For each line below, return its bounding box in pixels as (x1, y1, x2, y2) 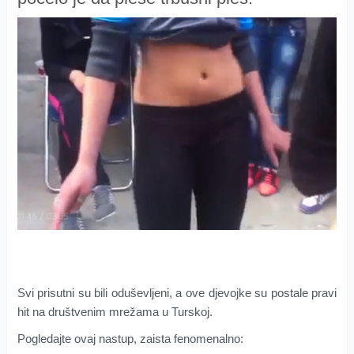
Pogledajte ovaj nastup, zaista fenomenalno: (17, 332, 243, 346)
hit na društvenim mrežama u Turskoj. (17, 305, 213, 319)
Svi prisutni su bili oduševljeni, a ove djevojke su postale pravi (17, 286, 337, 300)
